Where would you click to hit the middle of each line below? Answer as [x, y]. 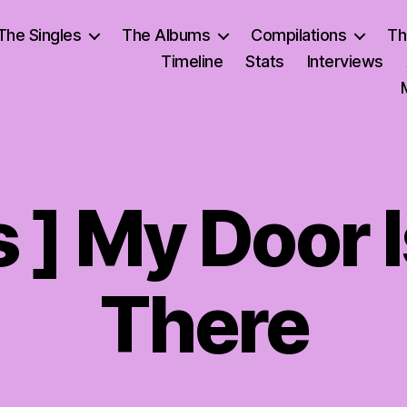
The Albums [166, 35]
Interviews [345, 61]
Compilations [299, 35]
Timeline [192, 61]
